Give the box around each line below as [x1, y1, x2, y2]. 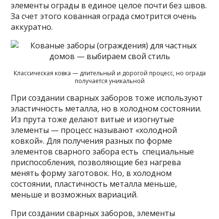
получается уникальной [74, 76, 145, 85]
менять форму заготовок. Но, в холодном [11, 167, 172, 178]
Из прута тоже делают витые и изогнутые [11, 113, 175, 125]
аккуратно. [11, 21, 53, 32]
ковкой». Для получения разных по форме [11, 135, 173, 146]
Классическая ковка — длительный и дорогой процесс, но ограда [13, 68, 206, 77]
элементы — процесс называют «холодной [11, 124, 177, 135]
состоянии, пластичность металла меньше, [11, 178, 177, 189]
